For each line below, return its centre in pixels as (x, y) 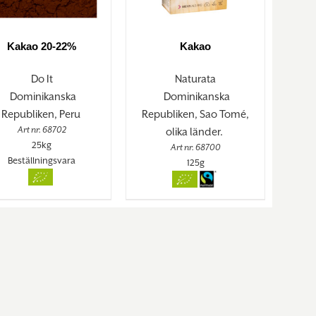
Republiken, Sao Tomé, (195, 114)
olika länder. (195, 132)
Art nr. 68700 (195, 148)
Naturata (195, 79)
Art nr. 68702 (42, 130)
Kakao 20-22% (42, 47)
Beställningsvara (42, 161)
